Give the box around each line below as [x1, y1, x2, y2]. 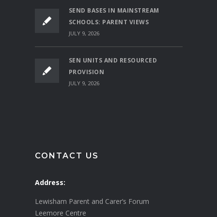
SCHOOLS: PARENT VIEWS [68, 17, 149, 26]
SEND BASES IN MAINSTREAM [68, 6, 159, 15]
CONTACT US [34, 151, 99, 160]
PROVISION [68, 67, 104, 76]
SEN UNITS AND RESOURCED [68, 56, 157, 64]
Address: [34, 177, 65, 187]
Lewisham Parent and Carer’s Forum [34, 196, 149, 206]
